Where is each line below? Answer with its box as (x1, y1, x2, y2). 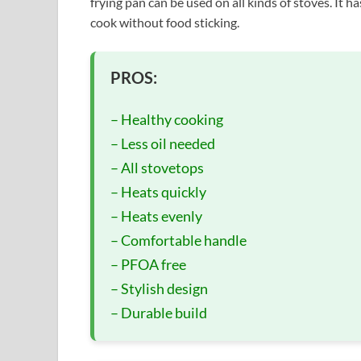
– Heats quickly (110, 183, 206, 201)
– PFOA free (110, 255, 186, 274)
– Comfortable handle (110, 231, 247, 250)
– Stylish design (110, 280, 208, 298)
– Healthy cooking (110, 110, 223, 129)
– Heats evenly (110, 207, 202, 226)
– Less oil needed (110, 135, 215, 153)
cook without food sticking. (90, 15, 239, 31)
